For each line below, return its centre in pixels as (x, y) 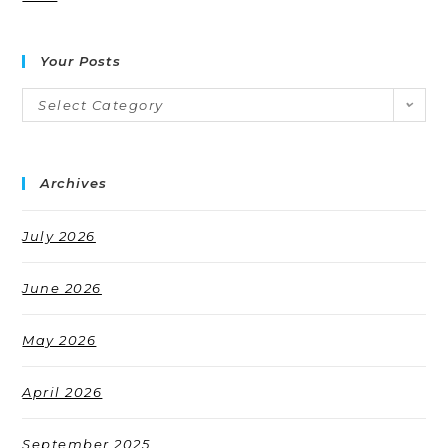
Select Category (101, 104)
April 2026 (62, 391)
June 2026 (62, 287)
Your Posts (81, 60)
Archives (74, 182)
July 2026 (59, 235)
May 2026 (59, 339)
